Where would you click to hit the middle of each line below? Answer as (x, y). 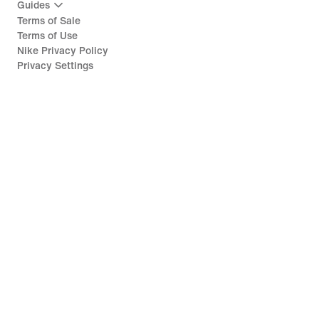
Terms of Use (47, 36)
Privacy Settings (55, 66)
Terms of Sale (49, 21)
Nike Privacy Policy (63, 51)
